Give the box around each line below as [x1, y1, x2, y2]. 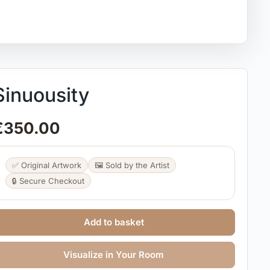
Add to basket [83, 216, 144, 228]
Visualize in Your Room [63, 248, 165, 260]
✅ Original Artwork [11, 160, 81, 170]
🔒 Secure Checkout [11, 175, 84, 186]
